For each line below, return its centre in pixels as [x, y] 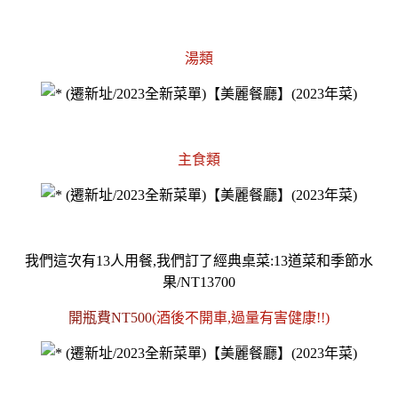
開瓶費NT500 [110, 317]
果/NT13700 [199, 282]
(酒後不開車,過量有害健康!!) [241, 317]
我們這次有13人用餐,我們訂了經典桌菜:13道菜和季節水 [199, 260]
